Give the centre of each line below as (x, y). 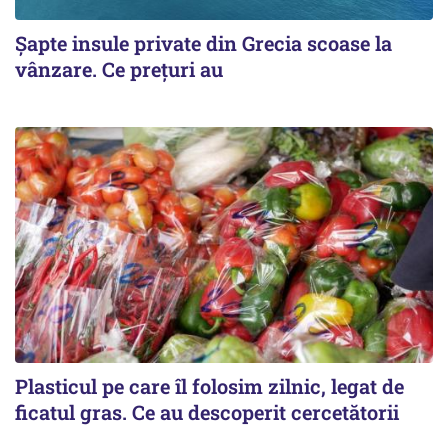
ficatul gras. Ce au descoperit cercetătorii (207, 411)
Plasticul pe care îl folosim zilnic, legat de (209, 385)
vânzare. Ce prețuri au (119, 69)
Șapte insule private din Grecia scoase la (203, 43)
